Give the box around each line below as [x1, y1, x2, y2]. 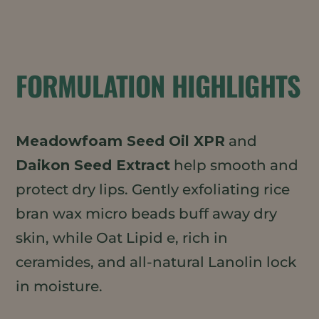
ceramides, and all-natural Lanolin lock [16, 253, 297, 271]
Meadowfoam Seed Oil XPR [16, 132, 226, 150]
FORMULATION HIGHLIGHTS [16, 65, 301, 105]
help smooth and [170, 156, 299, 174]
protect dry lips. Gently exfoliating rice [16, 180, 291, 198]
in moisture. [16, 277, 103, 295]
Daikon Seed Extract [16, 156, 171, 174]
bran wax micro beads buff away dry [16, 204, 278, 222]
